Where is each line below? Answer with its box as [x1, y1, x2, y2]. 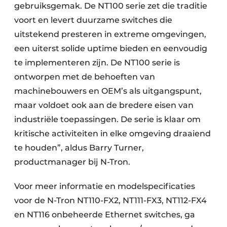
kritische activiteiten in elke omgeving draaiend [14, 129, 211, 139]
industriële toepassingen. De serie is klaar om [14, 115, 201, 125]
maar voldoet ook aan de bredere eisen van [14, 100, 194, 110]
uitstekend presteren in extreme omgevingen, [14, 29, 206, 40]
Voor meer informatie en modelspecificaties [14, 181, 195, 192]
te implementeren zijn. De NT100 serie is [14, 58, 180, 68]
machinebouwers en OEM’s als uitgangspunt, [14, 86, 202, 96]
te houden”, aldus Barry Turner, [14, 143, 144, 153]
